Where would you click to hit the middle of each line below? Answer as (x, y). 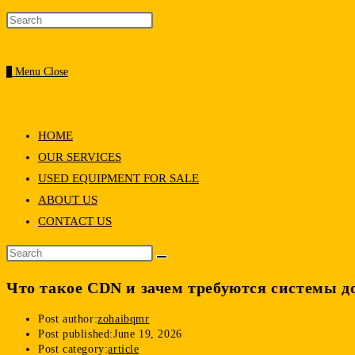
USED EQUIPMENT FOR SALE (118, 178)
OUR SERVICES (80, 157)
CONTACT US (75, 221)
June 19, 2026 (148, 334)
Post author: (68, 319)
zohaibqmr (124, 319)
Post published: (76, 334)
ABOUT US (68, 200)
